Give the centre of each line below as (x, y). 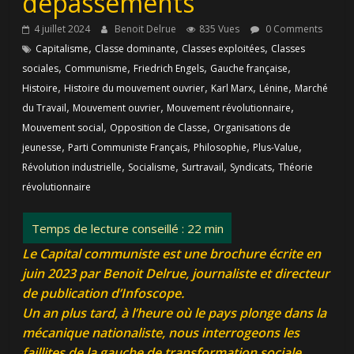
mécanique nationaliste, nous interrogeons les (161, 333)
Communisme (96, 69)
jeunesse (42, 148)
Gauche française (249, 69)
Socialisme (152, 168)
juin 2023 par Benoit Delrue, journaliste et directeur (176, 274)
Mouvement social (63, 128)
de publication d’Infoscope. (104, 294)
